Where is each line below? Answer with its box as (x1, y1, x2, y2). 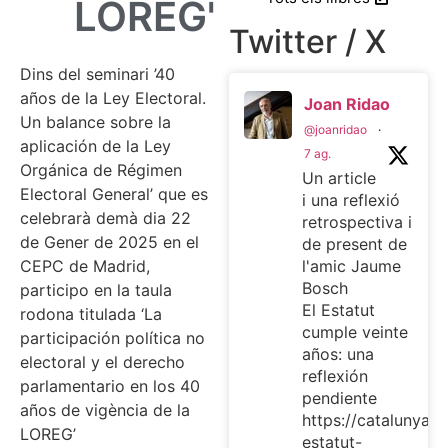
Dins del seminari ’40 (20, 63, 175, 84)
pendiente (301, 387, 377, 408)
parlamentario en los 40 (20, 375, 200, 396)
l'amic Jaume (301, 255, 401, 276)
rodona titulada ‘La (20, 303, 162, 324)
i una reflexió (301, 189, 400, 210)
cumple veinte (301, 321, 408, 342)
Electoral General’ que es (20, 183, 208, 204)
